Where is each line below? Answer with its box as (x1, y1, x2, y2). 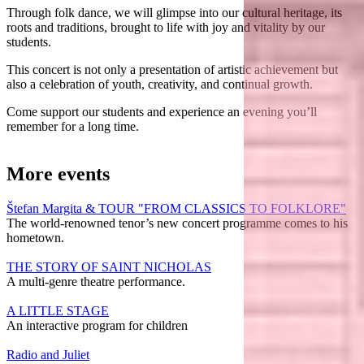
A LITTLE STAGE (6, 303, 109, 318)
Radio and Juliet (6, 347, 89, 362)
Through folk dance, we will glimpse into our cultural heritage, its (6, 5, 342, 19)
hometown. (6, 230, 64, 245)
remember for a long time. (6, 119, 139, 133)
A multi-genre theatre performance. (6, 274, 185, 288)
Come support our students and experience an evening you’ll (6, 104, 317, 119)
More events (6, 162, 110, 184)
